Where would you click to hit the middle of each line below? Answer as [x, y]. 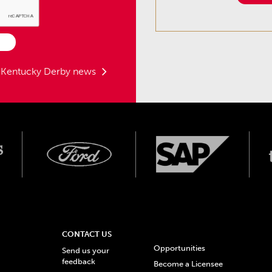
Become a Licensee [189, 263]
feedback [79, 262]
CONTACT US [87, 234]
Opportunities [180, 248]
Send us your [86, 251]
